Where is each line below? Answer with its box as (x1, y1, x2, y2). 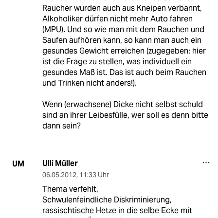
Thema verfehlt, (42, 184, 98, 195)
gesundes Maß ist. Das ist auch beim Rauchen (42, 67, 206, 78)
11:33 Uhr (79, 170, 109, 180)
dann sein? (42, 121, 81, 131)
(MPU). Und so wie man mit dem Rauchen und (42, 24, 204, 35)
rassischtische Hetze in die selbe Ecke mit (42, 205, 192, 216)
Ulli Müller (42, 158, 78, 169)
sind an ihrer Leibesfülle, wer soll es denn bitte (42, 110, 208, 121)
